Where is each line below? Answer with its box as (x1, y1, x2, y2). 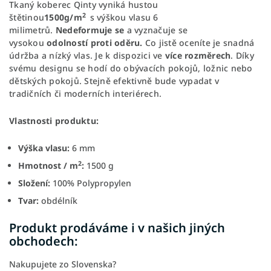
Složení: (18, 177, 50, 189)
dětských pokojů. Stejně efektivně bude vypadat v (9, 74, 219, 87)
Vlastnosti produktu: (9, 114, 99, 126)
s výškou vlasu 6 (90, 11, 158, 23)
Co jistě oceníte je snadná (145, 36, 255, 48)
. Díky (230, 49, 254, 61)
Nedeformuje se (55, 24, 125, 36)
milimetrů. (9, 24, 56, 36)
